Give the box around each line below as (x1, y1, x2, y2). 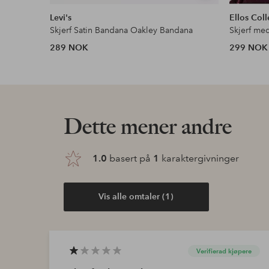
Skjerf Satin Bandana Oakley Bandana (50, 24, 193, 35)
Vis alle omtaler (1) (98, 191, 174, 202)
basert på (106, 152, 153, 164)
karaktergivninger (159, 152, 239, 164)
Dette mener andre (63, 113, 232, 139)
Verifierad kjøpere (196, 246, 252, 255)
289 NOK (50, 41, 89, 53)
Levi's (50, 11, 72, 23)
